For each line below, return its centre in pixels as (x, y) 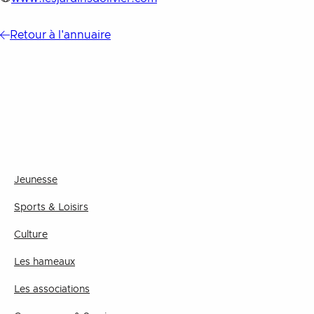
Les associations (52, 289)
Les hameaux (45, 262)
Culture (31, 235)
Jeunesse (36, 180)
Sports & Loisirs (51, 207)
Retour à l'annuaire (60, 35)
